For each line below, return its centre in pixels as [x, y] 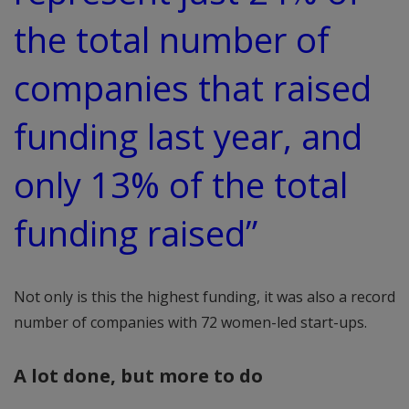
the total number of [172, 39]
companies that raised [193, 88]
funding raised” [136, 233]
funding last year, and [188, 136]
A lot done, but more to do [138, 375]
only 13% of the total [181, 184]
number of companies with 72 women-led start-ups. [190, 322]
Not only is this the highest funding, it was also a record [204, 296]
